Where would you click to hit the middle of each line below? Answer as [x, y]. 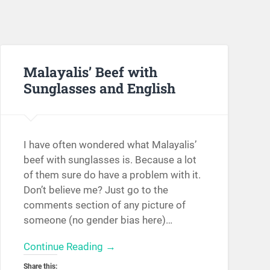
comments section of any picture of [104, 205]
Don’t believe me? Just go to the [96, 190]
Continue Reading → [69, 247]
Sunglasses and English [99, 88]
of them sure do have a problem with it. [112, 175]
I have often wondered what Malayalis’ [110, 145]
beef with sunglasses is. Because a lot [110, 160]
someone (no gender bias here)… [98, 220]
